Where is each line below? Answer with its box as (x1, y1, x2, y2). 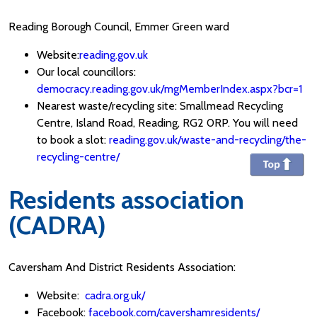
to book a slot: (37, 132, 109, 146)
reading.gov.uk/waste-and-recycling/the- (109, 132, 306, 146)
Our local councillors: (37, 64, 136, 79)
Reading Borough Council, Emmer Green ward (8, 19, 229, 33)
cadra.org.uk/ (85, 288, 145, 302)
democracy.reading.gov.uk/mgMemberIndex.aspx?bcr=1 (37, 81, 302, 96)
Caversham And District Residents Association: (8, 260, 236, 274)
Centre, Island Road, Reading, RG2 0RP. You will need (37, 115, 298, 129)
